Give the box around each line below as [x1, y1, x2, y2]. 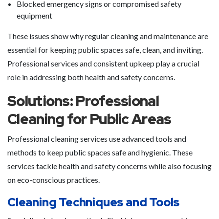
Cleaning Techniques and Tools [7, 195, 180, 210]
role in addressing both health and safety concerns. [7, 72, 175, 82]
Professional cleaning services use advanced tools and [7, 134, 186, 143]
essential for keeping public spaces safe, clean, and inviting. [7, 45, 203, 54]
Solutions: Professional [7, 91, 159, 110]
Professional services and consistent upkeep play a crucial [7, 59, 199, 68]
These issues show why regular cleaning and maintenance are [7, 31, 208, 41]
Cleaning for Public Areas [7, 109, 172, 129]
